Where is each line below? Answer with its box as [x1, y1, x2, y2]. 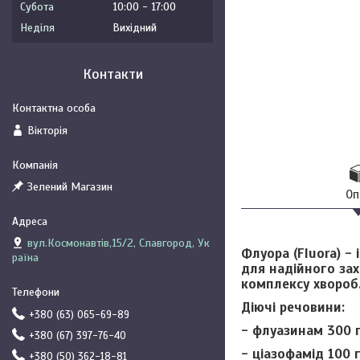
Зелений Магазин [27, 180, 112, 194]
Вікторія [27, 123, 67, 137]
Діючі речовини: [241, 298, 345, 316]
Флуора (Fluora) [241, 244, 341, 262]
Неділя [20, 21, 55, 35]
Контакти [82, 65, 143, 83]
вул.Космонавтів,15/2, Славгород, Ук [27, 236, 210, 250]
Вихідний [112, 21, 157, 35]
